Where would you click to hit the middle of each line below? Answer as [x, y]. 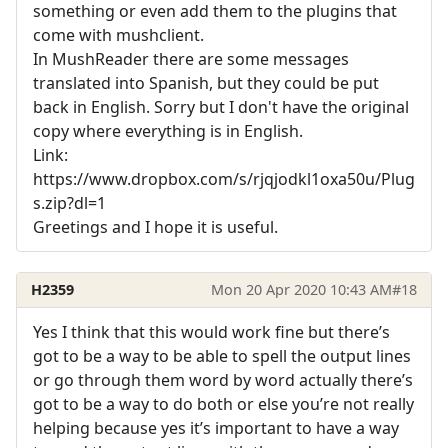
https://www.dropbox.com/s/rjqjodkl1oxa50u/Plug [224, 178]
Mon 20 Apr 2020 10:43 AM [301, 289]
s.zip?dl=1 [69, 202]
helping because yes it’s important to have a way [216, 428]
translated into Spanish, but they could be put [206, 82]
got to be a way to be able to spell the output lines [222, 356]
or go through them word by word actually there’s [223, 380]
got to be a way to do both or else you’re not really [223, 404]
